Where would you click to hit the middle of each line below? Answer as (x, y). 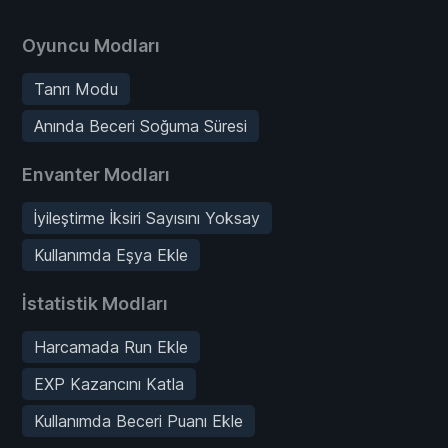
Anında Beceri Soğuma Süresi (140, 125)
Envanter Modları (96, 174)
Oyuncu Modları (91, 45)
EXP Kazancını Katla (109, 383)
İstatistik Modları (95, 303)
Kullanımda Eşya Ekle (111, 254)
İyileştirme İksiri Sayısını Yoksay (147, 217)
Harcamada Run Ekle (111, 346)
